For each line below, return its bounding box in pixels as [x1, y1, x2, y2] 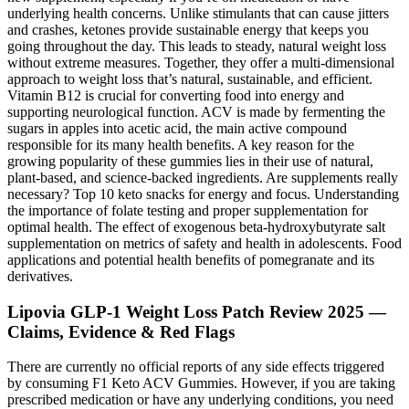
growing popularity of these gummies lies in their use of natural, [7, 153, 373, 170]
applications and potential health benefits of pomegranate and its [7, 252, 374, 268]
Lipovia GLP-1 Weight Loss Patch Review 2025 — [7, 301, 386, 321]
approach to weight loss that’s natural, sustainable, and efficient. [7, 71, 372, 88]
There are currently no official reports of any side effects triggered [7, 359, 384, 375]
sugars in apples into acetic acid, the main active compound [7, 121, 347, 137]
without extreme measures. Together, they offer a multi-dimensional [7, 55, 394, 71]
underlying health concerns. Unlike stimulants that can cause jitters [7, 5, 389, 22]
